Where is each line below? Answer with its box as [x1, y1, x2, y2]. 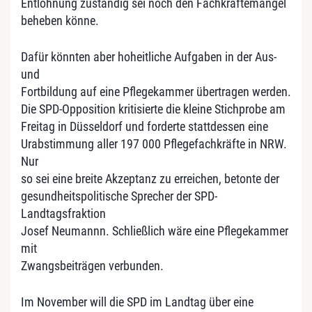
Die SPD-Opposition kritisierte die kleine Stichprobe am [21, 101, 286, 116]
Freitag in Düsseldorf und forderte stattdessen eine [21, 118, 268, 134]
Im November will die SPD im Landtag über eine [21, 294, 253, 309]
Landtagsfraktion [21, 205, 106, 221]
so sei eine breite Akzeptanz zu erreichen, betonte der [21, 171, 279, 186]
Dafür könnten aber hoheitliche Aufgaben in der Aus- [21, 49, 276, 64]
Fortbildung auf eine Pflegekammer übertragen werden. [21, 84, 291, 99]
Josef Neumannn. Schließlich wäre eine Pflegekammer [21, 223, 288, 238]
